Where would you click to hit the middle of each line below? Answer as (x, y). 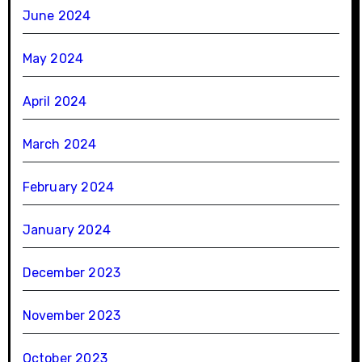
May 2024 (53, 58)
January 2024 (66, 229)
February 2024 (68, 187)
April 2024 (55, 101)
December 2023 (72, 272)
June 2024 (57, 15)
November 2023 (72, 315)
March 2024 (59, 144)
